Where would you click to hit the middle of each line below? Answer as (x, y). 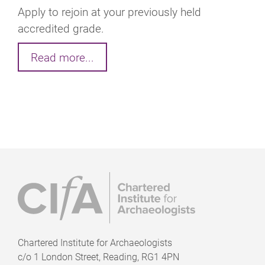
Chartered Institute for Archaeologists (96, 243)
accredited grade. (61, 28)
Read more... (62, 57)
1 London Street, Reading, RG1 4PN (106, 257)
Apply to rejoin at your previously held (109, 11)
